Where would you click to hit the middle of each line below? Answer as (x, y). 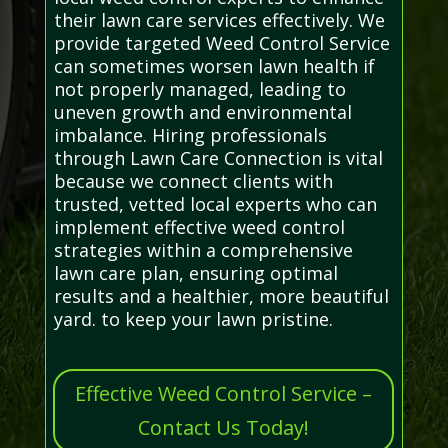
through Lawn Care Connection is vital (218, 157)
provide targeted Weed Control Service (221, 42)
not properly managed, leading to (199, 88)
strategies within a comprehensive (203, 249)
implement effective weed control (199, 226)
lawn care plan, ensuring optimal (195, 272)
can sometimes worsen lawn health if (214, 65)
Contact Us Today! (223, 427)
